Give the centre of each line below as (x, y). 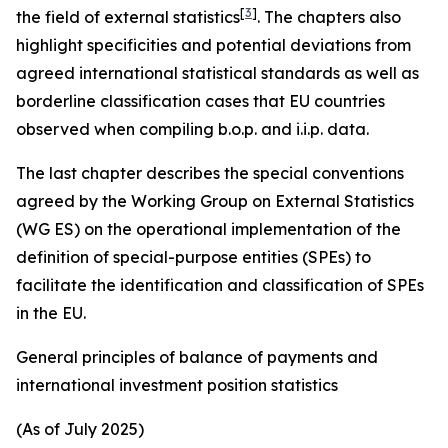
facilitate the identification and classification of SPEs (220, 285)
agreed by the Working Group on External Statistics (215, 201)
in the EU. (51, 313)
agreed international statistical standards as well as (217, 73)
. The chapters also (329, 17)
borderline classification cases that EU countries (200, 101)
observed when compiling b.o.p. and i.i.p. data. (192, 129)
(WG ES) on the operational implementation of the (208, 229)
